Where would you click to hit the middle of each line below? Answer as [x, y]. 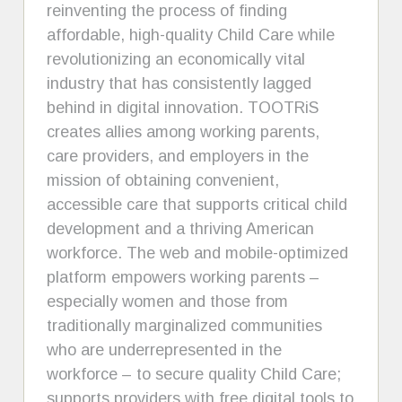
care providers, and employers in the [178, 156]
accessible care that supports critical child [197, 204]
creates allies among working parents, [184, 131]
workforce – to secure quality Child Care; [194, 374]
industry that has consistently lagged [179, 83]
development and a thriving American [181, 228]
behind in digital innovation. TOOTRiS [183, 107]
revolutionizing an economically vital [176, 59]
